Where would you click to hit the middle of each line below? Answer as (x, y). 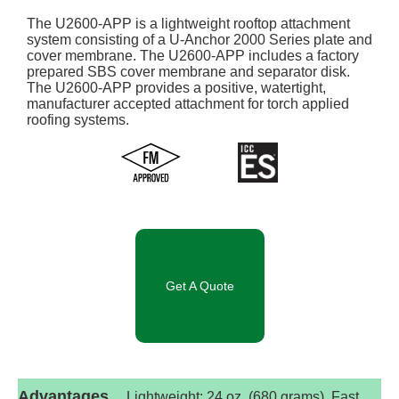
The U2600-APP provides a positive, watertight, (176, 87)
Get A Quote (199, 285)
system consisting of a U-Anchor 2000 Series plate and (199, 39)
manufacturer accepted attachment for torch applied (188, 103)
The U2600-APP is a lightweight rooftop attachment (188, 23)
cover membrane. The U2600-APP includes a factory (193, 55)
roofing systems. (78, 119)
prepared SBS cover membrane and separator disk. (188, 71)
